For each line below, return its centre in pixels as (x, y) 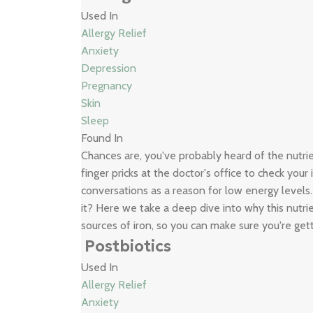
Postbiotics (128, 246)
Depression (109, 68)
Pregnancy (107, 86)
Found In (102, 138)
